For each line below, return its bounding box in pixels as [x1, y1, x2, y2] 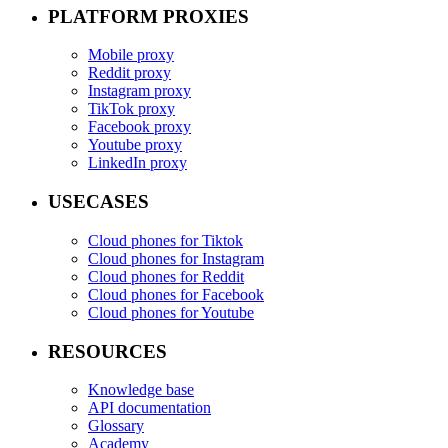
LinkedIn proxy [88, 154, 187, 172]
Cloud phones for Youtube [88, 303, 254, 321]
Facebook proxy [88, 118, 191, 136]
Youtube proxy [88, 136, 182, 154]
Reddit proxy [88, 64, 171, 82]
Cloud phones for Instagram [88, 249, 264, 267]
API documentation [88, 399, 211, 417]
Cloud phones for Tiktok [88, 231, 243, 249]
